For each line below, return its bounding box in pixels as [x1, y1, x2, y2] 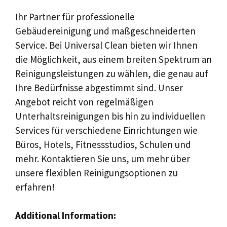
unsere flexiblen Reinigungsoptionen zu [15, 166, 178, 179]
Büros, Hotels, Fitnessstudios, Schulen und [15, 138, 191, 150]
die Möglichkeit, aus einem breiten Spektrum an [15, 53, 212, 65]
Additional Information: [15, 209, 116, 221]
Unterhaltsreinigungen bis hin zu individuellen [15, 109, 205, 122]
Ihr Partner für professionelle [15, 10, 135, 23]
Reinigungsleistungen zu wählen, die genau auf [15, 67, 208, 80]
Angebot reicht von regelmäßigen [15, 95, 154, 108]
